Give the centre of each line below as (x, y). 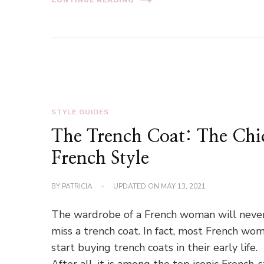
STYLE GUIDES (80, 112)
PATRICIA (77, 187)
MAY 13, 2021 (184, 187)
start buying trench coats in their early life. (155, 248)
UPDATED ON (137, 187)
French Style (100, 159)
